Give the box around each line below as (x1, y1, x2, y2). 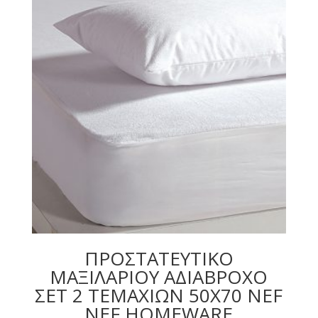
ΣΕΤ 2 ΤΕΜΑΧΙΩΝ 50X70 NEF (35, 283, 283, 309)
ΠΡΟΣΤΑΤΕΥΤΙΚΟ (84, 246, 234, 272)
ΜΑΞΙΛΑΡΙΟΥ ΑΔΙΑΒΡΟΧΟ (50, 264, 268, 290)
